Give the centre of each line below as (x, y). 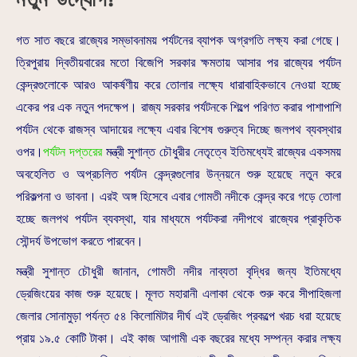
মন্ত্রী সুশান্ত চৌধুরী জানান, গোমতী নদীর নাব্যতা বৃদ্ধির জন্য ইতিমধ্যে (178, 271)
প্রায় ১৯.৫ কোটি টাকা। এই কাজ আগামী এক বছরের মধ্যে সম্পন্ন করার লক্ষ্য (178, 338)
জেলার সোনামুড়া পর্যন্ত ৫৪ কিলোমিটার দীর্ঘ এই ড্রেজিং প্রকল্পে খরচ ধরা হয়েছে (178, 316)
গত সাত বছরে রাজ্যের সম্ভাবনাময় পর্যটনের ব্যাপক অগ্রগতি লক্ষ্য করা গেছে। (178, 40)
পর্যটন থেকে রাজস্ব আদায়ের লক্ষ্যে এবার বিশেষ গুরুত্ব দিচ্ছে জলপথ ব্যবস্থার (178, 129)
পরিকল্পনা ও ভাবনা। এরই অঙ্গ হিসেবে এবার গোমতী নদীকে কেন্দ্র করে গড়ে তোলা (178, 196)
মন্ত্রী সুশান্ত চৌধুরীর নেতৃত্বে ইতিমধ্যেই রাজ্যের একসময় (221, 152)
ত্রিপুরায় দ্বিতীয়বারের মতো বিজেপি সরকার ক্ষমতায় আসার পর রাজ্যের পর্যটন (178, 63)
